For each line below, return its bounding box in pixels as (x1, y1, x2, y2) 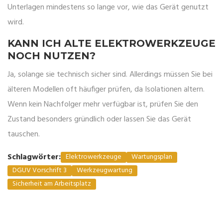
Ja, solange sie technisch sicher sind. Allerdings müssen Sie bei (7, 68, 213, 82)
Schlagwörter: (7, 151, 61, 164)
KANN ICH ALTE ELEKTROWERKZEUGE (7, 37, 216, 50)
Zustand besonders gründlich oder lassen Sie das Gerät (7, 113, 191, 126)
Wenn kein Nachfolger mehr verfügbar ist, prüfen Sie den (7, 98, 198, 111)
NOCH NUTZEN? (7, 50, 96, 62)
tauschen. (7, 128, 40, 141)
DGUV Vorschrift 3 (12, 165, 67, 177)
